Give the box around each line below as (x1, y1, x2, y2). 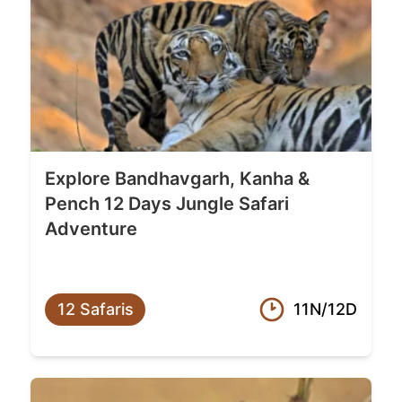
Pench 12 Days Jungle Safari (45, 193, 289, 215)
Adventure (45, 218, 137, 240)
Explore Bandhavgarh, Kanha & (45, 168, 310, 190)
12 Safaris (57, 300, 134, 319)
